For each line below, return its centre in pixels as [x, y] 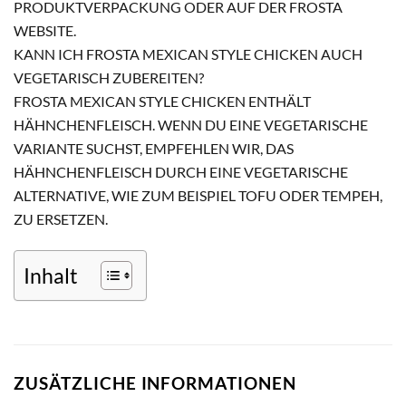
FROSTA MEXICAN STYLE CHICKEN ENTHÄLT [162, 101]
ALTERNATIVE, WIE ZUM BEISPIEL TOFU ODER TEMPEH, [198, 196]
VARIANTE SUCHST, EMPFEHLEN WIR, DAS [154, 149]
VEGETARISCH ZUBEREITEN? [109, 78]
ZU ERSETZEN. [61, 219]
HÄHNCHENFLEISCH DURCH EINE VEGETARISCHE [181, 172]
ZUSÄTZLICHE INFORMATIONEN [155, 383]
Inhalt [51, 275]
